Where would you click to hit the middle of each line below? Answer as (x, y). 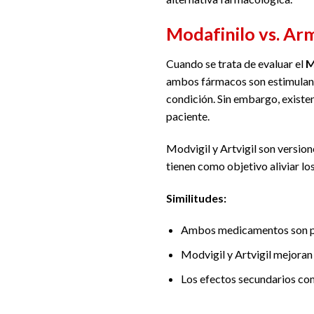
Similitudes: (196, 198)
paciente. (188, 116)
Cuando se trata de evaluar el (236, 64)
